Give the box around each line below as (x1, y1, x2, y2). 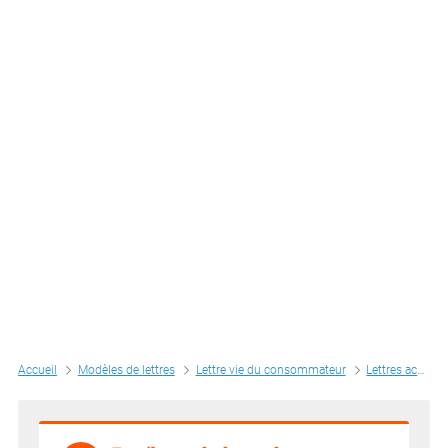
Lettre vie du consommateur (195, 363, 346, 378)
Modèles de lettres (77, 363, 175, 378)
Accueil (18, 363, 57, 378)
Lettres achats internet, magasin (366, 363, 418, 378)
